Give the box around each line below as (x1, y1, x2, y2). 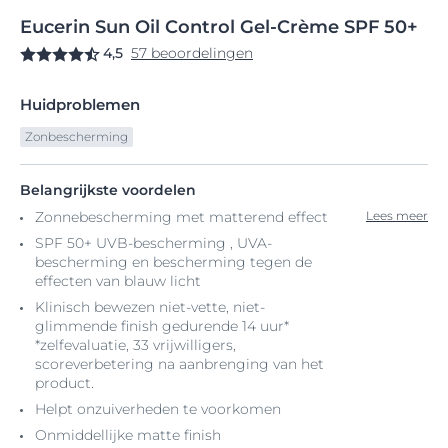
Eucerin (20, 16, 90, 38)
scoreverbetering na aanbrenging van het (35, 355, 324, 373)
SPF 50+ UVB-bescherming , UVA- (35, 234, 272, 252)
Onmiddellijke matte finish (35, 426, 221, 444)
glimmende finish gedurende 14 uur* (35, 317, 289, 335)
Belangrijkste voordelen (20, 181, 196, 199)
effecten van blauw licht (35, 272, 201, 290)
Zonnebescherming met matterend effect (35, 208, 328, 226)
